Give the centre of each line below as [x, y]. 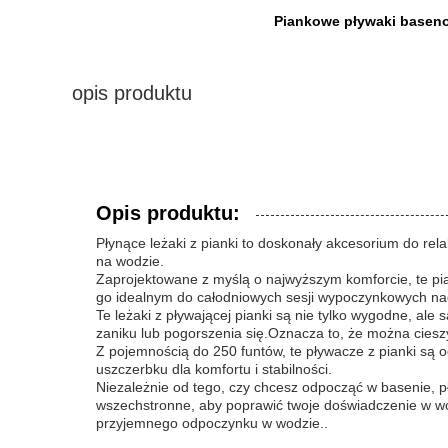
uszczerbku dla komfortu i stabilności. [214, 369]
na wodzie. [130, 261]
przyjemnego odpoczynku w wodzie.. [212, 423]
